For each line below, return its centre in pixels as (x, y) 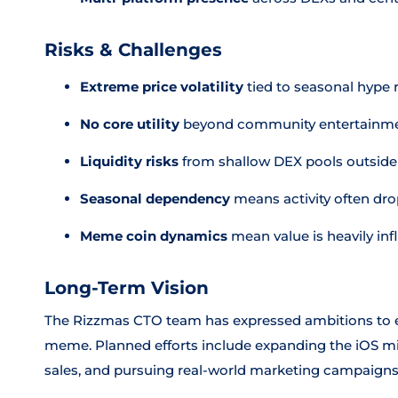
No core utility (130, 124)
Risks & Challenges (133, 50)
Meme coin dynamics (154, 236)
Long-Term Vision (127, 288)
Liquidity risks (129, 161)
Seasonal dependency (155, 199)
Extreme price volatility (162, 87)
